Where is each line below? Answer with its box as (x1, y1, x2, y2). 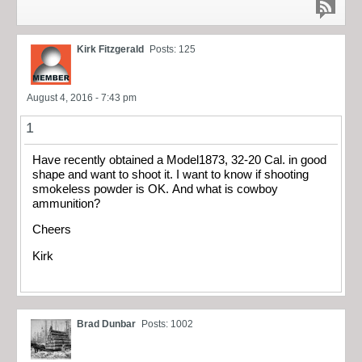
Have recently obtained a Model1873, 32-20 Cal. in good (32, 153, 326, 166)
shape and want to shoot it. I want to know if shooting (32, 167, 309, 181)
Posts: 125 (149, 43, 196, 55)
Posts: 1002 (141, 318, 193, 330)
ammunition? (32, 196, 100, 210)
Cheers (32, 223, 71, 237)
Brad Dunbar (77, 318, 136, 330)
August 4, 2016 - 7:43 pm (27, 91, 137, 103)
